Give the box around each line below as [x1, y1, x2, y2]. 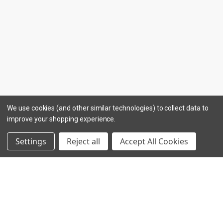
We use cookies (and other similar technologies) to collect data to [7, 104, 209, 112]
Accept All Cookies [120, 136, 188, 147]
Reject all [67, 136, 100, 147]
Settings [15, 136, 46, 147]
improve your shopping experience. [7, 115, 116, 123]
